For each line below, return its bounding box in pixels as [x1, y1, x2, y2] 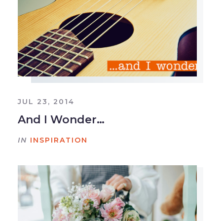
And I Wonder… [17, 112, 105, 126]
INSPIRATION [30, 135, 88, 145]
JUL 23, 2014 [17, 97, 74, 106]
